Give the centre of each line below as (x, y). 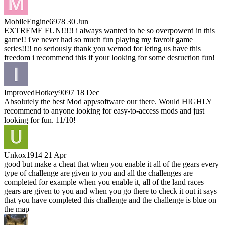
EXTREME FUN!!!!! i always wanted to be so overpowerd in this (109, 30)
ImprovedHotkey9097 (39, 92)
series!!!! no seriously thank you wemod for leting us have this (102, 48)
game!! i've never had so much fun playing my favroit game (98, 39)
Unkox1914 (23, 155)
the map (17, 209)
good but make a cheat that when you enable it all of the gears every (111, 164)
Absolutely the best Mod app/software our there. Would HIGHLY (108, 101)
